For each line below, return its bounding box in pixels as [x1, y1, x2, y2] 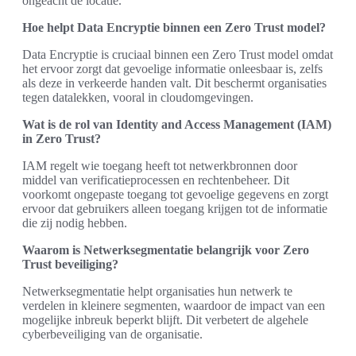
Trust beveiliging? [22, 257, 118, 271]
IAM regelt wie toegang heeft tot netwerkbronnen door [22, 158, 297, 172]
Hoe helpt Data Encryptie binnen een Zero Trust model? [22, 20, 326, 34]
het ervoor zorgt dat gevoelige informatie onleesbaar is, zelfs [22, 61, 323, 75]
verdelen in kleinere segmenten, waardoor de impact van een [22, 298, 325, 312]
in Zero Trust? [22, 131, 101, 145]
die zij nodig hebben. [22, 215, 127, 230]
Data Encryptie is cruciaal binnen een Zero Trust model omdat [22, 47, 333, 61]
